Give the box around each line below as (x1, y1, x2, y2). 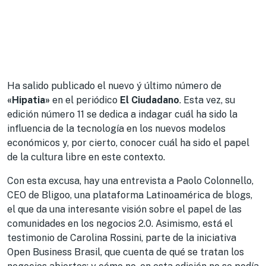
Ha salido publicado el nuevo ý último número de (7, 80, 221, 91)
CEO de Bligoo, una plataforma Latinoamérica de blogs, (7, 189, 252, 201)
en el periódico (50, 94, 120, 106)
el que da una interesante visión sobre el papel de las (7, 204, 242, 215)
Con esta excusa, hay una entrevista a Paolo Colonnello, (7, 175, 254, 186)
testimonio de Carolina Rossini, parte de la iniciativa (7, 232, 236, 243)
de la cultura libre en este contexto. (7, 151, 165, 163)
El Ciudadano (120, 94, 179, 106)
